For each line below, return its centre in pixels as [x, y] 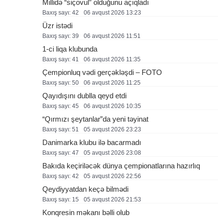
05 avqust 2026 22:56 [112, 176]
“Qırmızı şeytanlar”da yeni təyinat [95, 119]
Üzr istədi [57, 26]
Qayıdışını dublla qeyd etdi [84, 96]
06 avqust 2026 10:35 [112, 106]
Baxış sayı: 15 [61, 200]
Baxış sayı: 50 [61, 83]
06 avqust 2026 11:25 [112, 83]
